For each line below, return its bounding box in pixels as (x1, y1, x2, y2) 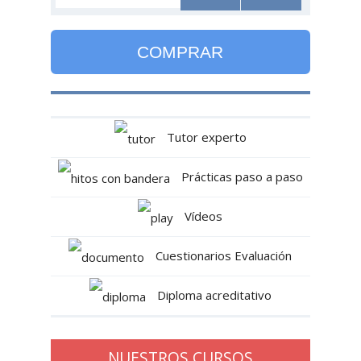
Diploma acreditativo (153, 286, 272, 303)
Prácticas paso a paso (177, 168, 303, 185)
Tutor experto (163, 129, 247, 146)
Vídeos (181, 207, 223, 224)
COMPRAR (137, 43, 224, 62)
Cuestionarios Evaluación (152, 247, 293, 263)
